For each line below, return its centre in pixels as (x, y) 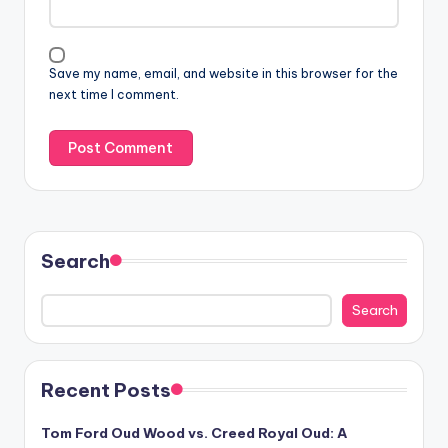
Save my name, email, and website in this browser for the (223, 74)
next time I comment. (114, 95)
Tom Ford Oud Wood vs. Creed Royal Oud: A (194, 433)
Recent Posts (106, 390)
